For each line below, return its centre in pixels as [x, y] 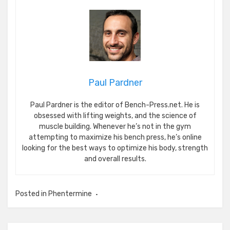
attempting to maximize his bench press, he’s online [115, 137]
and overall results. [115, 159]
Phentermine [70, 194]
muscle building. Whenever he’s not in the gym [115, 126]
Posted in [32, 194]
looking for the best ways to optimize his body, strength [115, 148]
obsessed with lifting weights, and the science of [115, 116]
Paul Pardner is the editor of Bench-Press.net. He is [115, 105]
